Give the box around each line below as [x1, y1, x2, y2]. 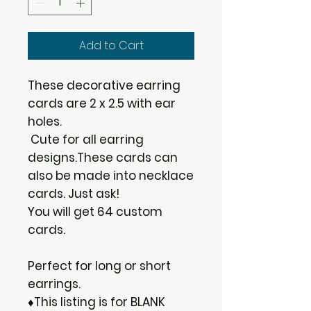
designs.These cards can [28, 149, 178, 166]
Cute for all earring [28, 131, 144, 148]
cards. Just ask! [28, 185, 119, 202]
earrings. [28, 275, 81, 292]
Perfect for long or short [28, 257, 171, 274]
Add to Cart [78, 37, 144, 53]
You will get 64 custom [28, 203, 162, 220]
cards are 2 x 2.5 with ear [28, 94, 176, 112]
